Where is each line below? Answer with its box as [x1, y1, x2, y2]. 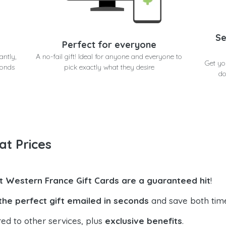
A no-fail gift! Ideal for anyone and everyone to [36, 51, 183, 61]
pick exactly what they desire [64, 62, 154, 72]
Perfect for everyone [62, 38, 156, 50]
